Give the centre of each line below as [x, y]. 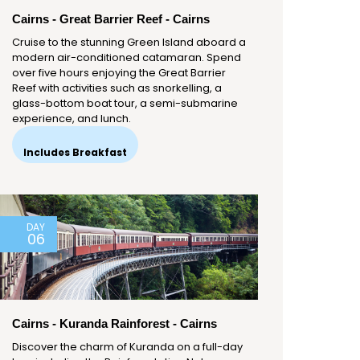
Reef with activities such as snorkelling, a [117, 88]
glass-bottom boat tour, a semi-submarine [125, 104]
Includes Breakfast [75, 153]
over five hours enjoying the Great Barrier [119, 73]
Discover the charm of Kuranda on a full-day [127, 347]
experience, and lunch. [72, 119]
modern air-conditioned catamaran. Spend [127, 58]
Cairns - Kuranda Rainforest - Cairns [115, 324]
